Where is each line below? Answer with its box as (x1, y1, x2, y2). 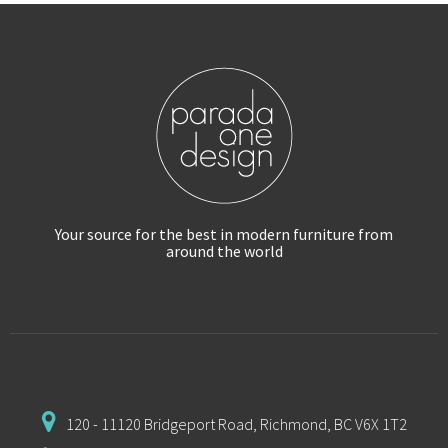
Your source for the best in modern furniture (55, 224, 358, 245)
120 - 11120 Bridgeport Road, (65, 414, 260, 435)
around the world (165, 241, 283, 262)
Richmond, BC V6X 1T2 (259, 414, 407, 435)
